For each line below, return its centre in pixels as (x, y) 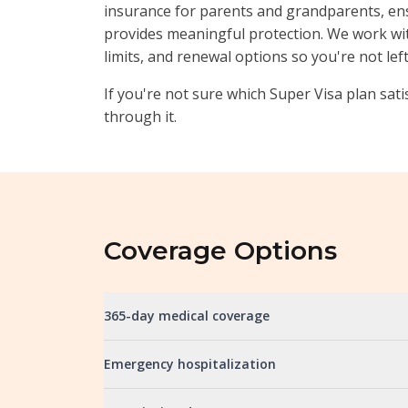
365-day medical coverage (187, 315)
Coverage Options (220, 250)
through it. (140, 116)
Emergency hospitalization (190, 363)
